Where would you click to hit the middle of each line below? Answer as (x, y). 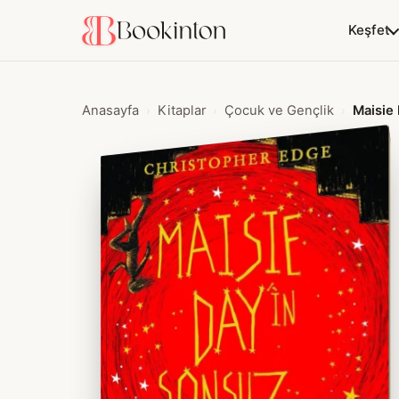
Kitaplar (182, 110)
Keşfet (369, 30)
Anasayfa (110, 110)
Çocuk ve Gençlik (279, 110)
